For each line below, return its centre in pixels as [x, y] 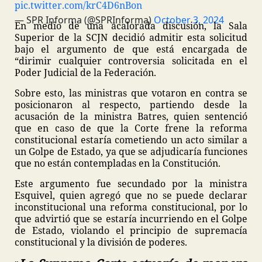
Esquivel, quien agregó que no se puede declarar [131, 195]
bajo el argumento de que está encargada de [131, 49]
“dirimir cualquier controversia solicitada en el [131, 61]
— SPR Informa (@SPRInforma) [84, 20]
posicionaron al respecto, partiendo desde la [131, 105]
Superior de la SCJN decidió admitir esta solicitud [131, 37]
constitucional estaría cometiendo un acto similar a [131, 140]
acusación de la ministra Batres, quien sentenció [131, 116]
